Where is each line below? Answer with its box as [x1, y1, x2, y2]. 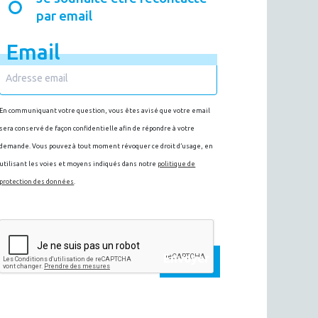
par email [35, 8, 92, 23]
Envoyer [163, 251, 209, 265]
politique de [158, 160, 196, 168]
